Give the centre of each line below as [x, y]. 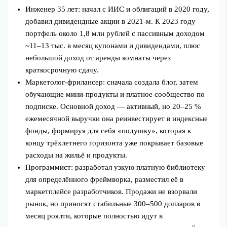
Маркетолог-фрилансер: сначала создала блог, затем [112, 82]
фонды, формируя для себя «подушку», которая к [108, 130]
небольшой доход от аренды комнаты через [98, 58]
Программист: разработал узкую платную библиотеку [116, 167]
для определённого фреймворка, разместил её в [105, 179]
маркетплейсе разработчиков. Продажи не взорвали [111, 191]
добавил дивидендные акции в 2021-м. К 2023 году [111, 21]
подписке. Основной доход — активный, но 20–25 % [113, 106]
